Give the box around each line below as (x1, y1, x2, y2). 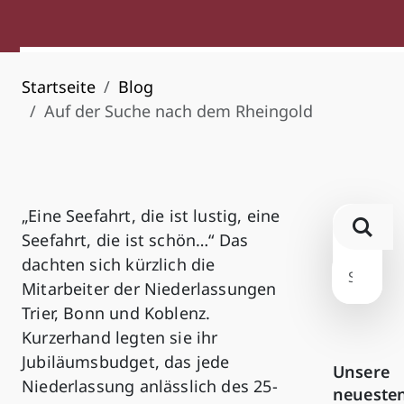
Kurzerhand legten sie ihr (22, 326, 218, 348)
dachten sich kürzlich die (22, 252, 216, 275)
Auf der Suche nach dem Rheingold (44, 100, 313, 123)
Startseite (22, 76, 96, 98)
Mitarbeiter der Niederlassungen (22, 277, 277, 299)
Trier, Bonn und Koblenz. (22, 301, 211, 324)
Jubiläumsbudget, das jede (22, 350, 230, 372)
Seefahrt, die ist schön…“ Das (22, 228, 249, 251)
